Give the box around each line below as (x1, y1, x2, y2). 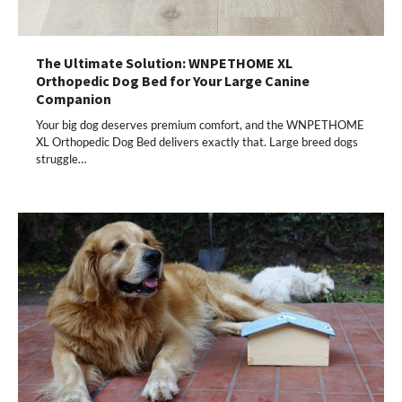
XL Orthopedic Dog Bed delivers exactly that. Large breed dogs (36, 135, 358, 150)
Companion (36, 90, 111, 109)
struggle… (36, 152, 86, 167)
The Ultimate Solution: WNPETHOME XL (36, 54, 293, 73)
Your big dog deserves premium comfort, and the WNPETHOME (36, 118, 364, 133)
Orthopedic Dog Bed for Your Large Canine (36, 72, 310, 91)
